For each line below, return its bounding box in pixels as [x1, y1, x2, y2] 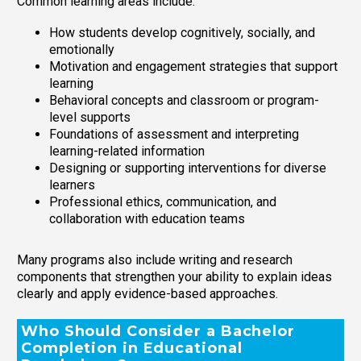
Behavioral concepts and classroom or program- [49, 92, 319, 108]
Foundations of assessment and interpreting [49, 126, 299, 142]
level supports [49, 109, 131, 125]
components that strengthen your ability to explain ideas [17, 268, 332, 284]
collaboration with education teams [49, 210, 245, 226]
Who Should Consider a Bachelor [21, 322, 295, 341]
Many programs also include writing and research [17, 251, 293, 268]
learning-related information [49, 143, 205, 159]
